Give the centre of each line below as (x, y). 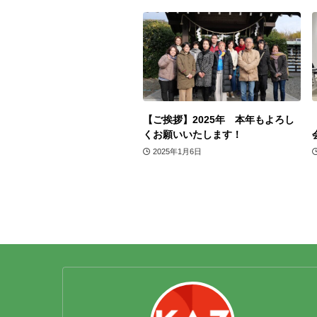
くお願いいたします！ (192, 134)
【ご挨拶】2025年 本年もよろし (219, 119)
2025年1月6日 (177, 151)
